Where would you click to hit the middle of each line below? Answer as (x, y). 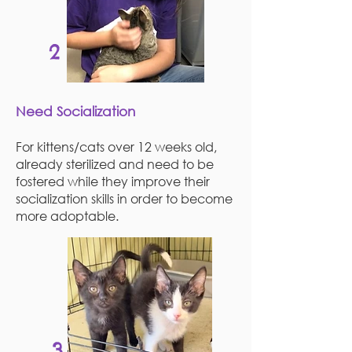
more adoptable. (69, 216)
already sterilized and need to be (115, 164)
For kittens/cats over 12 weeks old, (116, 147)
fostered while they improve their (113, 181)
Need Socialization (75, 111)
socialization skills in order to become (124, 198)
